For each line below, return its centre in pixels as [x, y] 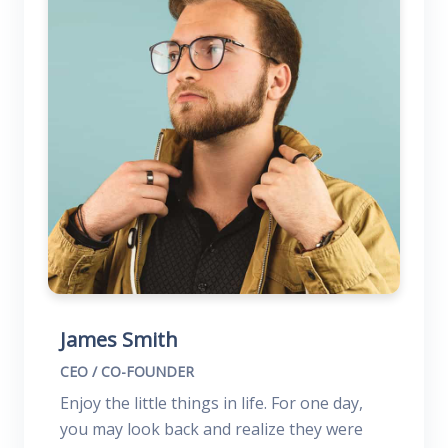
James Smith [119, 339]
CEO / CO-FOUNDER [127, 371]
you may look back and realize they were [211, 429]
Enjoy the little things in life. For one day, [211, 403]
